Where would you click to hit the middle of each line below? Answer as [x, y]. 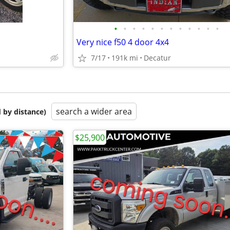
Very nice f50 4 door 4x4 [123, 42]
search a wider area [94, 111]
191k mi [125, 58]
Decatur [157, 58]
